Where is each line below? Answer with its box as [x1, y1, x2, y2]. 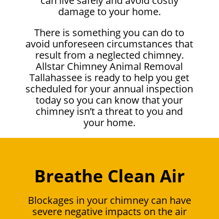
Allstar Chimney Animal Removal [36, 59, 183, 73]
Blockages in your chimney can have [28, 193, 191, 207]
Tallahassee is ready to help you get [29, 70, 190, 84]
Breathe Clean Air [34, 164, 185, 187]
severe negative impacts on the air [32, 204, 187, 218]
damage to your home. [58, 4, 161, 18]
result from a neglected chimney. [35, 48, 184, 62]
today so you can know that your [36, 93, 183, 107]
